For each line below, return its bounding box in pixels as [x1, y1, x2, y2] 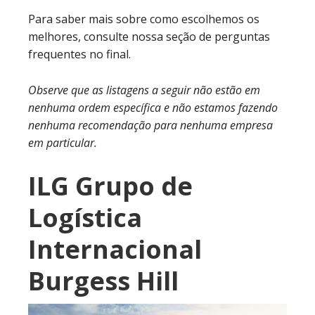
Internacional [28, 232, 202, 266]
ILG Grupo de [28, 169, 193, 203]
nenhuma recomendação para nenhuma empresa [28, 117, 273, 133]
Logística [28, 200, 142, 235]
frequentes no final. [28, 46, 131, 62]
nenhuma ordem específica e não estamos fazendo [28, 100, 278, 115]
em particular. [28, 135, 97, 150]
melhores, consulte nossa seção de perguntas [28, 29, 270, 44]
